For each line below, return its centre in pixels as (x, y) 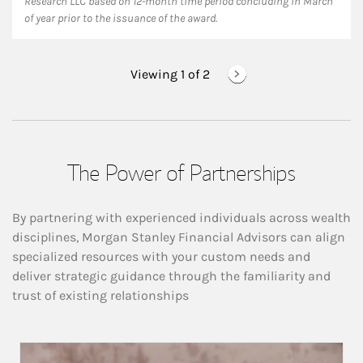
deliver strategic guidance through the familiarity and (171, 275)
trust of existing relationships (100, 295)
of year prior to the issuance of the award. (121, 18)
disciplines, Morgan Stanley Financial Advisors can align (179, 237)
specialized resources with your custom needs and (161, 256)
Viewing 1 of (165, 74)
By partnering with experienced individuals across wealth (181, 217)
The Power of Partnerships (181, 172)
